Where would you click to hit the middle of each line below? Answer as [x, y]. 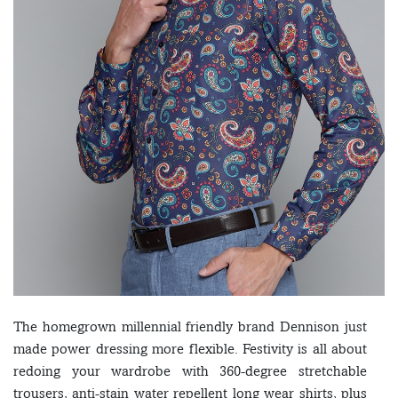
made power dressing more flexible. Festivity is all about [190, 349]
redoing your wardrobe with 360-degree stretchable [190, 371]
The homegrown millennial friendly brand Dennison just [190, 327]
